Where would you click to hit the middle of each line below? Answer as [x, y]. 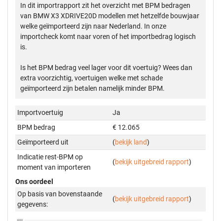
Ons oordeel [34, 181]
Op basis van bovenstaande [60, 194]
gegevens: [33, 204]
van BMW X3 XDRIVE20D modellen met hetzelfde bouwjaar [110, 16]
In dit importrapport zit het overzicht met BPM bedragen [105, 5]
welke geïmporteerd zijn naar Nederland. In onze [93, 26]
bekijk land [131, 142]
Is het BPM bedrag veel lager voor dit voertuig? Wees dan [106, 67]
